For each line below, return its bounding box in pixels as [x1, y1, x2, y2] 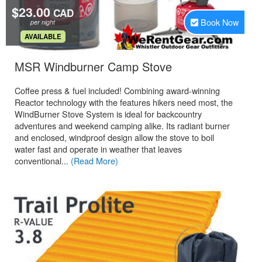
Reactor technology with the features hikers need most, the [15, 96, 233, 108]
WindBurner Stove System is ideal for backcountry [15, 108, 202, 120]
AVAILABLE [24, 32, 61, 42]
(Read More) [71, 154, 118, 167]
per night [30, 18, 55, 26]
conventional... [15, 154, 71, 167]
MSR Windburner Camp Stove [15, 58, 172, 75]
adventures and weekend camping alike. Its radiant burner [15, 119, 230, 132]
